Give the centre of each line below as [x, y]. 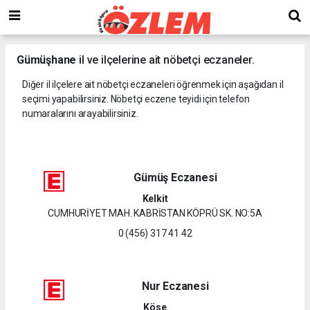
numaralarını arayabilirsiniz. [80, 113]
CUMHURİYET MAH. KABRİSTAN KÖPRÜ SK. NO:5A [155, 213]
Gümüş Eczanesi [175, 177]
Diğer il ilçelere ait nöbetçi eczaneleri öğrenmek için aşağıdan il [153, 84]
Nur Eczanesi [175, 286]
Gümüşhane [47, 60]
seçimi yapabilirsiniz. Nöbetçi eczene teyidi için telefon [136, 99]
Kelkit [155, 198]
